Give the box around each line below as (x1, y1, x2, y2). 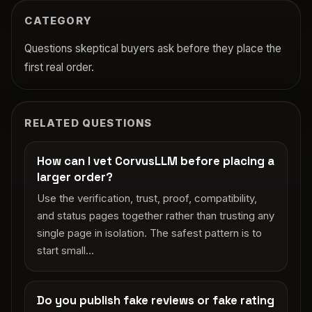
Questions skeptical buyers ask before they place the (24, 42, 282, 56)
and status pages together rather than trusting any (37, 209, 275, 222)
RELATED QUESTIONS (24, 116, 153, 130)
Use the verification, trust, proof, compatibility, (37, 192, 258, 205)
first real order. (24, 61, 95, 75)
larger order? (37, 169, 114, 185)
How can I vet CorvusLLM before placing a (37, 153, 275, 169)
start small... (37, 244, 95, 257)
